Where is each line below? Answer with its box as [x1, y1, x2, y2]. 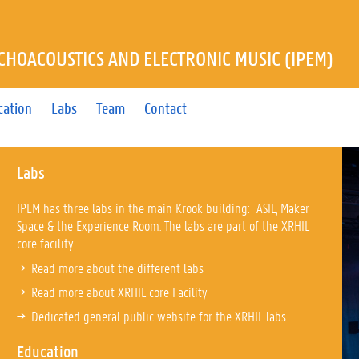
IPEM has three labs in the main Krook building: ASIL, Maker [16, 199, 309, 216]
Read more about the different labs [30, 258, 207, 276]
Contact [144, 98, 188, 118]
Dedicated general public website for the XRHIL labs [30, 306, 286, 325]
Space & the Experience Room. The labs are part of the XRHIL [16, 216, 309, 234]
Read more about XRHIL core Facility [30, 282, 208, 301]
